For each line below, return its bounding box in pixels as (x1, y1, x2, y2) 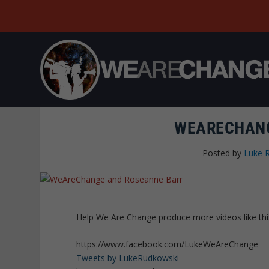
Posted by (202, 147, 244, 159)
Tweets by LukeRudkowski (76, 252, 180, 264)
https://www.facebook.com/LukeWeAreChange (76, 238, 259, 250)
